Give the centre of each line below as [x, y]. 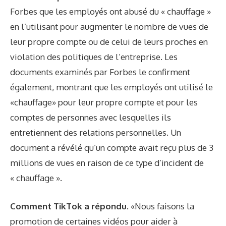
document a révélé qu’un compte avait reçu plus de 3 [112, 148]
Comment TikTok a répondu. [70, 206]
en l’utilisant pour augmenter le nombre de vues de [109, 27]
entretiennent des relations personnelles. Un [96, 133]
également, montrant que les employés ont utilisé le [111, 87]
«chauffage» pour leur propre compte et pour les [104, 102]
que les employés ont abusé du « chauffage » [124, 12]
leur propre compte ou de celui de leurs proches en [109, 42]
